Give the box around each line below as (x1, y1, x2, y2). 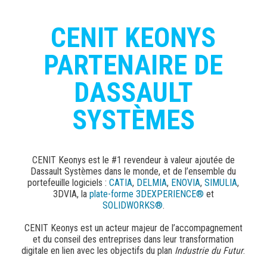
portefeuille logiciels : (27, 191, 110, 203)
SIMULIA (204, 191, 238, 203)
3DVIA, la (52, 202, 89, 214)
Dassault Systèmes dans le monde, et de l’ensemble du (30, 179, 237, 191)
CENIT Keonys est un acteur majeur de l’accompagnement (24, 236, 243, 248)
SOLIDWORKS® (102, 213, 163, 225)
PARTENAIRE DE (44, 63, 223, 95)
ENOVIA (171, 191, 201, 203)
